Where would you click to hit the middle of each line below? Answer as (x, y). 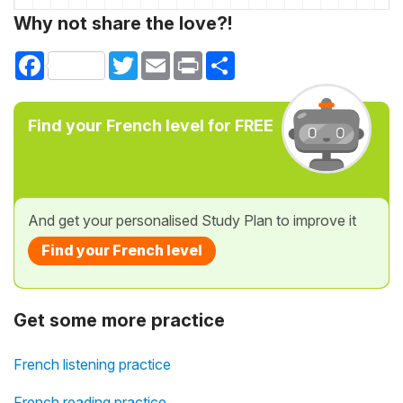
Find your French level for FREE (151, 126)
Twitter (158, 58)
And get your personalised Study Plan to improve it (192, 221)
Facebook (75, 58)
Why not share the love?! (123, 23)
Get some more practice (119, 321)
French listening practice (92, 365)
